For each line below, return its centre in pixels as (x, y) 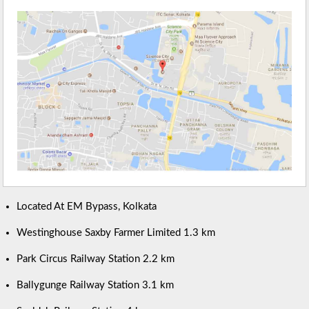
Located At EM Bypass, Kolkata (87, 207)
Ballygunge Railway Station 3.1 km (96, 286)
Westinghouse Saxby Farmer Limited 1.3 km (116, 233)
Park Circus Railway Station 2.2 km (96, 259)
